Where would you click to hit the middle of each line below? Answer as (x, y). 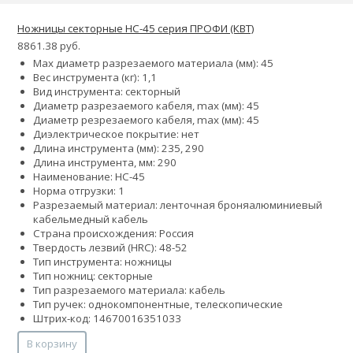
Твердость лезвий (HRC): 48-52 (110, 247)
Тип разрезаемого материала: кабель (129, 290)
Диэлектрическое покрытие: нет (116, 134)
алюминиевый (286, 204)
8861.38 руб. (49, 45)
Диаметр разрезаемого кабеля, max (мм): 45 (146, 105)
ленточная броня (204, 204)
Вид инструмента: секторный (107, 91)
